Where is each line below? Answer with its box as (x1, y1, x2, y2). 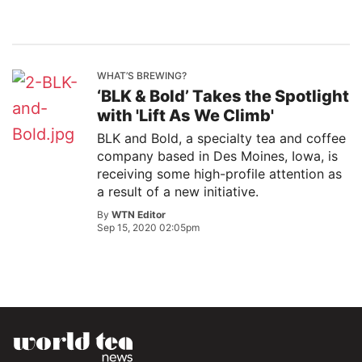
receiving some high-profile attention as (97, 166, 342, 182)
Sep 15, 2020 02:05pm (97, 221, 200, 234)
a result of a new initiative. (97, 183, 259, 200)
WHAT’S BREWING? (97, 69, 187, 82)
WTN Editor (112, 208, 166, 221)
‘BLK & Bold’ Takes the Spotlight (97, 86, 349, 106)
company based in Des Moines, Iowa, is (97, 148, 338, 164)
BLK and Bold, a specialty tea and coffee (97, 130, 346, 146)
